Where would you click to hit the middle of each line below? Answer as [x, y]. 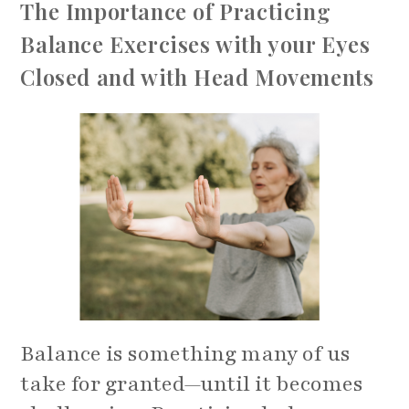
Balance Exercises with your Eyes [195, 44]
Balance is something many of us [186, 354]
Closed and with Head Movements [197, 77]
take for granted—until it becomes [192, 384]
